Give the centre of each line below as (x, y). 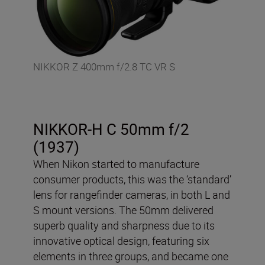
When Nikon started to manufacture (116, 164)
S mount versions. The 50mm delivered (123, 210)
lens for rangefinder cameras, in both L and (132, 194)
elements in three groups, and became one (131, 256)
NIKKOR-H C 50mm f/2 (111, 129)
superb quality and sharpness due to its (124, 225)
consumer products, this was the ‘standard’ (132, 179)
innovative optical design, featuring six (121, 240)
